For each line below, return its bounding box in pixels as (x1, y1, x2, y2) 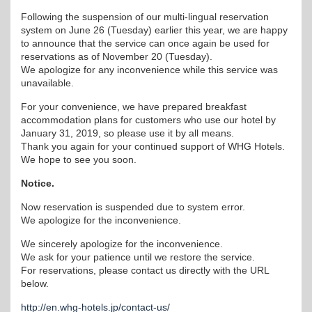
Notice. (21, 178, 54, 189)
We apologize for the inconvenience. (21, 214, 181, 226)
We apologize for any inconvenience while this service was (21, 64, 278, 75)
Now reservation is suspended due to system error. (21, 201, 245, 212)
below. (21, 278, 49, 289)
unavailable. (21, 77, 74, 88)
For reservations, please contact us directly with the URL (21, 265, 269, 276)
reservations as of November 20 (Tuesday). (21, 51, 212, 62)
